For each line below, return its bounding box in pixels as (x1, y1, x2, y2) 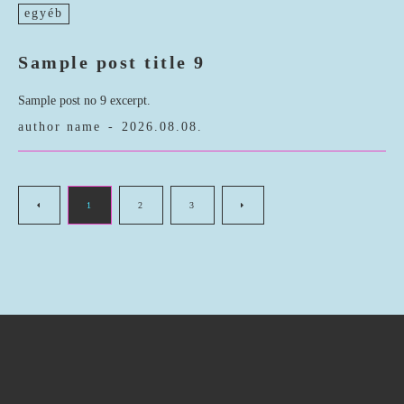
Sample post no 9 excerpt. (18, 94, 151, 108)
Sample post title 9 (18, 52, 206, 73)
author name (18, 120, 101, 134)
